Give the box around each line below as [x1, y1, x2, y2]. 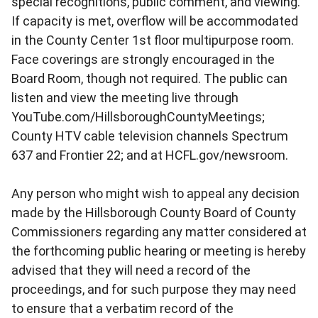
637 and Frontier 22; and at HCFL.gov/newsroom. [11, 147, 288, 163]
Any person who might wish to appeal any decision [11, 185, 300, 201]
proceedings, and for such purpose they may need [11, 281, 296, 297]
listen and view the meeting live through [11, 89, 238, 105]
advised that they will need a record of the [11, 262, 251, 278]
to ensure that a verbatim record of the [11, 300, 234, 316]
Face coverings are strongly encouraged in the [11, 51, 275, 67]
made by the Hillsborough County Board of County [11, 204, 296, 220]
